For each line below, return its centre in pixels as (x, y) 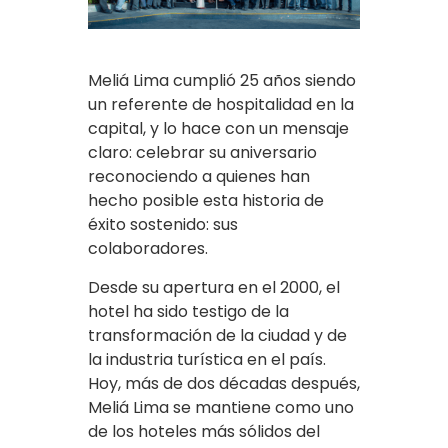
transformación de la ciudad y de (217, 336)
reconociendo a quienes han (199, 177)
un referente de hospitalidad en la (221, 105)
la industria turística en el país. (207, 360)
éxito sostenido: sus (163, 225)
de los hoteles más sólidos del (204, 432)
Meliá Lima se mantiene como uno (221, 408)
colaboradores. (148, 249)
